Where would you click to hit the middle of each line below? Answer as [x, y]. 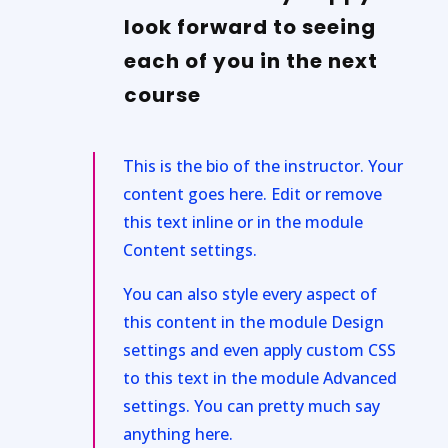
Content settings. [189, 249]
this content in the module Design [253, 321]
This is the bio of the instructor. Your [262, 165]
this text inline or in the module [242, 221]
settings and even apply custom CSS [259, 349]
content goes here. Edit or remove [252, 193]
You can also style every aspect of [249, 293]
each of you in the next [250, 60]
